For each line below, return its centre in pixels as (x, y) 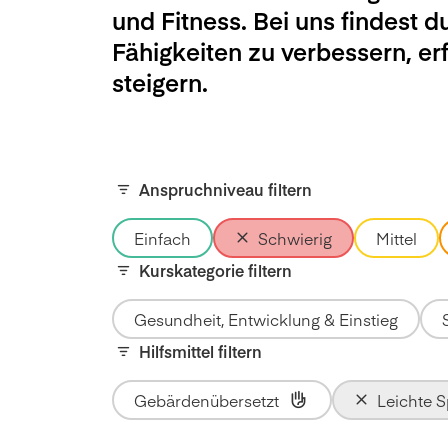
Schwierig (295, 238)
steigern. (163, 81)
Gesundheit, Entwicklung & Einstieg (266, 319)
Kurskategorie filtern (215, 270)
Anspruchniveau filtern (225, 189)
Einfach (162, 238)
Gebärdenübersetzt (206, 400)
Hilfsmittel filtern (200, 351)
